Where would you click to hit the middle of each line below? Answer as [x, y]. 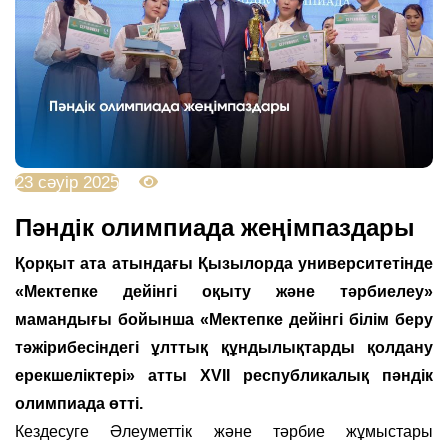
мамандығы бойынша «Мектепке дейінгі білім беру [224, 319]
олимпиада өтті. [81, 403]
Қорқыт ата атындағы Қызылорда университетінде [224, 263]
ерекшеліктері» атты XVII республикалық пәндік [224, 375]
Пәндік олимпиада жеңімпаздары [215, 227]
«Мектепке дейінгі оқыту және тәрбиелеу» [224, 291]
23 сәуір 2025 [67, 182]
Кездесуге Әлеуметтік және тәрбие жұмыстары [224, 431]
